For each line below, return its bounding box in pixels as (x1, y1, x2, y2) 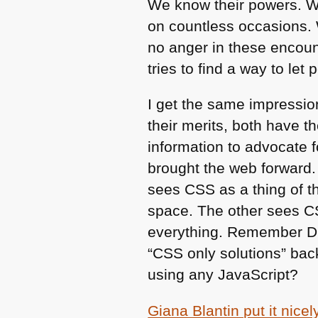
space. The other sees (148, 202, 305, 219)
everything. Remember (148, 224, 307, 241)
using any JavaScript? (148, 266, 299, 283)
